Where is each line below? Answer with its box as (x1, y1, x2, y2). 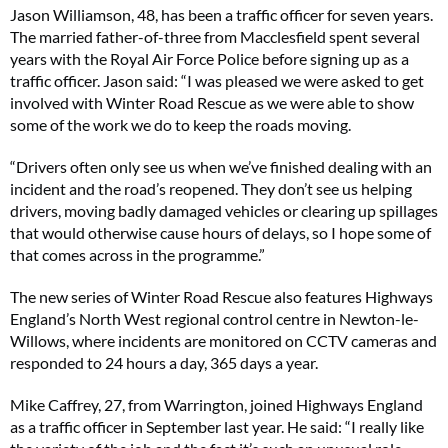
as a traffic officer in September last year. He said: (10, 417, 342, 436)
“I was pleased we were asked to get (181, 71, 424, 90)
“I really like (345, 417, 424, 436)
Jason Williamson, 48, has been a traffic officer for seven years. (10, 5, 433, 24)
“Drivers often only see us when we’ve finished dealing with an (10, 157, 432, 176)
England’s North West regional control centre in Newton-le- (10, 309, 419, 328)
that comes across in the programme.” (10, 245, 265, 264)
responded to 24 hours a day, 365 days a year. (10, 353, 318, 372)
